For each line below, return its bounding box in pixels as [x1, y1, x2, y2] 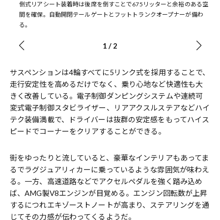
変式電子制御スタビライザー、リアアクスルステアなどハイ [10, 103, 210, 112]
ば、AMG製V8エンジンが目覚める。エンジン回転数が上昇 [10, 188, 208, 197]
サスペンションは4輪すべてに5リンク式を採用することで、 [10, 67, 210, 77]
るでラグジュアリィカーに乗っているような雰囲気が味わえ [10, 165, 210, 174]
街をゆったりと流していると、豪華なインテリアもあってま [10, 153, 209, 162]
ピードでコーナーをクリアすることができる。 [10, 126, 166, 136]
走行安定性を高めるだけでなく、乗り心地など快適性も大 [10, 79, 203, 88]
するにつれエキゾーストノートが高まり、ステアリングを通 [10, 200, 210, 209]
